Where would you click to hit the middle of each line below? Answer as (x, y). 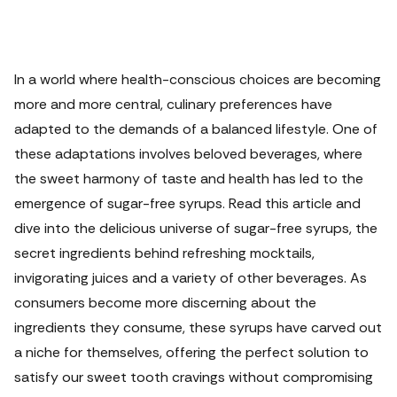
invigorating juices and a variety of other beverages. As (191, 278)
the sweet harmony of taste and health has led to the (189, 179)
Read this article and (295, 203)
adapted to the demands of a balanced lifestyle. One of (196, 129)
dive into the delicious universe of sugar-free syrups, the (196, 228)
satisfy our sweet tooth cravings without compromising (194, 377)
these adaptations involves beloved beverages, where (188, 154)
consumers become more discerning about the (165, 303)
